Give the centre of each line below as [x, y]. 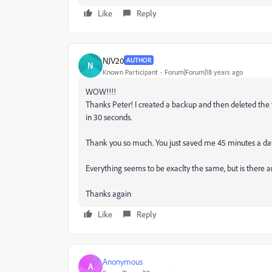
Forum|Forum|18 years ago [204, 72]
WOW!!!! [101, 91]
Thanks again [108, 193]
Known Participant [130, 72]
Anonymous [123, 261]
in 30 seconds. [109, 117]
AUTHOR [139, 60]
